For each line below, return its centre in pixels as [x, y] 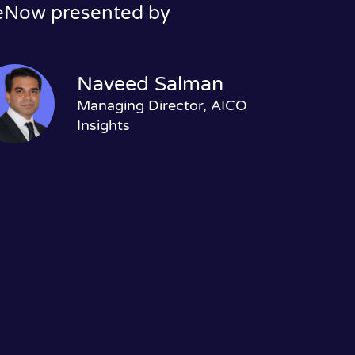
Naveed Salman [150, 84]
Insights [103, 125]
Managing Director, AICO [162, 105]
